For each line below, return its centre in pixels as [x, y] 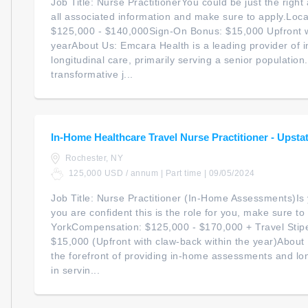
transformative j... [92, 75]
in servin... [75, 271]
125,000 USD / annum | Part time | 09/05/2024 [161, 174]
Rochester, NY [93, 158]
